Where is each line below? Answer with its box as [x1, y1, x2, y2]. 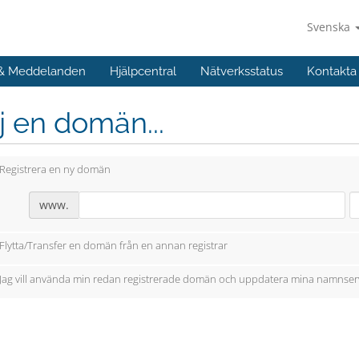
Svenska [307, 19, 353, 34]
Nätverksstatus [200, 64, 283, 79]
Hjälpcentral [110, 64, 176, 79]
